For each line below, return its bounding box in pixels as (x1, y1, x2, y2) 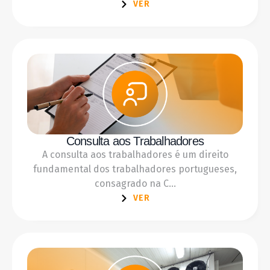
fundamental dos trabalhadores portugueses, (33, 163, 237, 175)
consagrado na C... (94, 177, 176, 189)
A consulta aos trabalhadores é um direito (42, 148, 228, 160)
